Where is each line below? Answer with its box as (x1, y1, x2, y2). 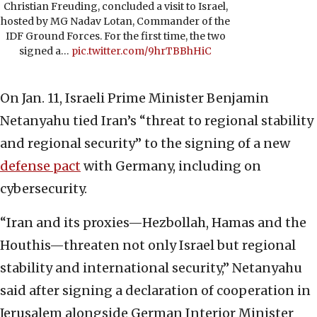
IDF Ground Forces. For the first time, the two (5, 30, 226, 43)
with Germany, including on (81, 158, 261, 175)
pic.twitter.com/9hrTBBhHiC (71, 45, 212, 58)
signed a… (19, 45, 71, 58)
